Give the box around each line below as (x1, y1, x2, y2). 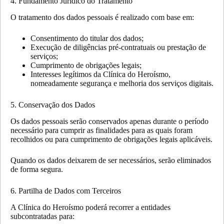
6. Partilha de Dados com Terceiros (10, 186, 121, 195)
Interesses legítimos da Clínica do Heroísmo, (30, 70, 170, 79)
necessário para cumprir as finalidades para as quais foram (10, 125, 192, 134)
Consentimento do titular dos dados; (30, 34, 143, 43)
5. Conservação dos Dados (10, 100, 95, 109)
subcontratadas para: (10, 211, 74, 220)
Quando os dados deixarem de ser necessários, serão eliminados (10, 155, 211, 164)
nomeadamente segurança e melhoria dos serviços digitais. (30, 79, 213, 88)
